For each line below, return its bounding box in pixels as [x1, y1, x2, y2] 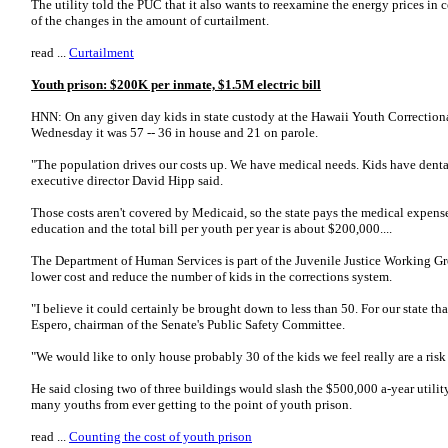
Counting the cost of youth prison [69, 429, 252, 444]
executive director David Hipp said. [31, 173, 223, 188]
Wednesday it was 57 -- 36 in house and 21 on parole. [31, 125, 318, 140]
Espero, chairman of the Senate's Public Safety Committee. [31, 317, 345, 332]
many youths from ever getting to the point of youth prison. [31, 397, 352, 412]
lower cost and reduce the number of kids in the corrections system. [31, 269, 392, 284]
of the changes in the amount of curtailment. [31, 13, 269, 28]
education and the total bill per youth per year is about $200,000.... [31, 221, 392, 236]
